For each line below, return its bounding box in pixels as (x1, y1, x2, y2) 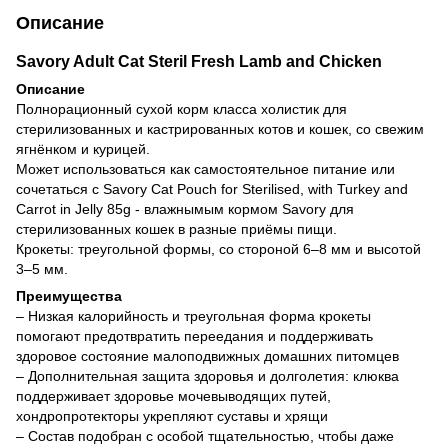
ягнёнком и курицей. (16, 140, 150, 157)
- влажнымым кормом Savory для (131, 200, 354, 217)
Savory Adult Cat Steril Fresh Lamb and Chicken (16, 51, 382, 70)
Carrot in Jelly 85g (16, 200, 131, 217)
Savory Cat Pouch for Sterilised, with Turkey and (103, 180, 408, 197)
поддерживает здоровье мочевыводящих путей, (16, 387, 331, 404)
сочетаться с (16, 180, 103, 197)
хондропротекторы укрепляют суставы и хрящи (16, 407, 328, 424)
